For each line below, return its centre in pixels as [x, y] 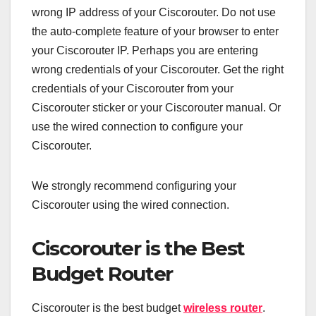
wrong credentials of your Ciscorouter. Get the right [158, 69]
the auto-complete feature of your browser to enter [155, 31]
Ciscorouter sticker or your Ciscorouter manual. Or [156, 107]
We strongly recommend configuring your [134, 186]
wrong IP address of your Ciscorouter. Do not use [154, 12]
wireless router [223, 308]
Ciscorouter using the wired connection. [130, 205]
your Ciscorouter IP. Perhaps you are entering [145, 50]
